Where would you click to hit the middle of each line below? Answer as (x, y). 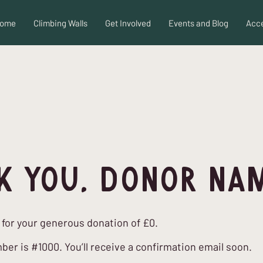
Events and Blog (198, 23)
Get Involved (128, 23)
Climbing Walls (60, 23)
